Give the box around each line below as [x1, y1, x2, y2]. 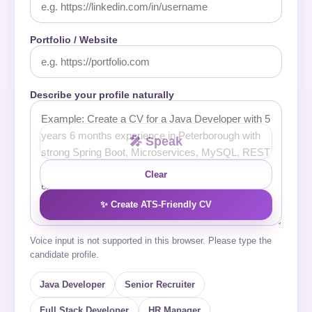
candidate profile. [30, 249, 99, 260]
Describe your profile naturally [30, 89, 174, 100]
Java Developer [40, 279, 105, 290]
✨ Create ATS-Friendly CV [100, 199, 212, 210]
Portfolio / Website [30, 34, 118, 45]
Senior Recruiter [125, 279, 195, 290]
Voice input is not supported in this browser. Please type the [30, 235, 272, 246]
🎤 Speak [130, 134, 182, 148]
